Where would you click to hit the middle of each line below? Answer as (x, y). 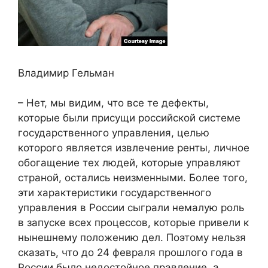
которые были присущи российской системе (129, 118)
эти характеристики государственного (115, 193)
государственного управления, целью (114, 133)
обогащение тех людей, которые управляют (129, 163)
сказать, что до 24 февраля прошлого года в (130, 253)
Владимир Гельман (66, 73)
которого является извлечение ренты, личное (134, 148)
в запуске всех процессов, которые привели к (133, 223)
